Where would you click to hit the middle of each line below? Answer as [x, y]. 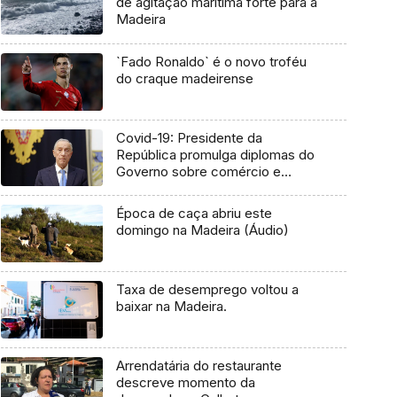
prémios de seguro [173, 188]
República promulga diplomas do [215, 154]
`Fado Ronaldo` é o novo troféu [211, 62]
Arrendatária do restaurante [198, 365]
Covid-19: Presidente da [189, 137]
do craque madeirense [184, 79]
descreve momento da [185, 382]
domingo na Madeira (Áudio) [202, 230]
